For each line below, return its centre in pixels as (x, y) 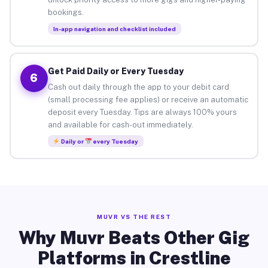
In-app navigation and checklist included (114, 28)
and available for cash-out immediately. (120, 124)
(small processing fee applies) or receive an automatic (148, 99)
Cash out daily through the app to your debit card (138, 87)
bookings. (66, 12)
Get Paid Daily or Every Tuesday (115, 71)
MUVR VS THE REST (134, 217)
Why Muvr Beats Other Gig (134, 237)
